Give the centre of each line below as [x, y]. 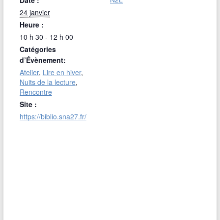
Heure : [31, 24]
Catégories [38, 49]
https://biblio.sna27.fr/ [53, 116]
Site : [28, 104]
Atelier [29, 72]
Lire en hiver [62, 72]
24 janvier [35, 12]
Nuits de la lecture [47, 82]
